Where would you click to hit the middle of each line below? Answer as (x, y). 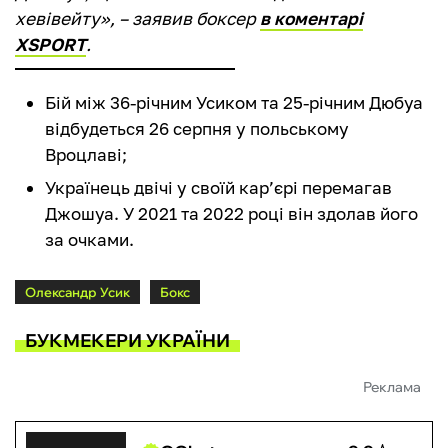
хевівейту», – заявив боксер (137, 19)
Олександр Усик (77, 292)
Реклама (392, 387)
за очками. (89, 240)
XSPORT (50, 45)
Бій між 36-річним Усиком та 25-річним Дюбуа (234, 103)
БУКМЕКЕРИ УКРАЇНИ (127, 340)
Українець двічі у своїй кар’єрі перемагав (218, 188)
